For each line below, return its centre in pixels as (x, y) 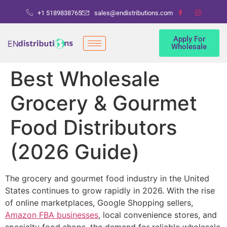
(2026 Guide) (75, 152)
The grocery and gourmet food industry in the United (107, 178)
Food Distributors (93, 127)
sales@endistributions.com (133, 13)
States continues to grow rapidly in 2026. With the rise (110, 191)
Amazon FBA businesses (52, 215)
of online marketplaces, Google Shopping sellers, (99, 203)
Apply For (189, 39)
